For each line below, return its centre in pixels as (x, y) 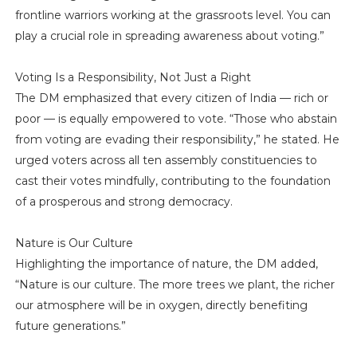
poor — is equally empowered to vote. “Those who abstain (176, 118)
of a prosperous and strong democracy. (124, 201)
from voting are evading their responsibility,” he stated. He (177, 139)
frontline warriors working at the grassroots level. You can (173, 15)
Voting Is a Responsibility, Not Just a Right (133, 77)
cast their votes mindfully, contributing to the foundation (173, 180)
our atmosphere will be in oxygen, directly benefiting (161, 305)
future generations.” (70, 326)
